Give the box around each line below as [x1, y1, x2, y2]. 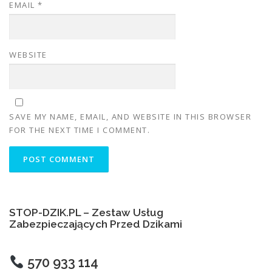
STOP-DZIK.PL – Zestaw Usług [9, 206, 163, 219]
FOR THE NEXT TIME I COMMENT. [9, 124, 150, 136]
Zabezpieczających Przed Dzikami [9, 217, 182, 230]
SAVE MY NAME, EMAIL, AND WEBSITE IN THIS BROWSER [9, 111, 251, 123]
